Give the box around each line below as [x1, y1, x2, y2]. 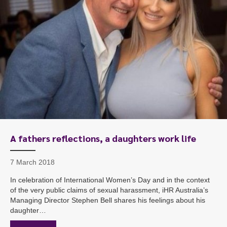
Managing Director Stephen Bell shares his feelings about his [10, 196, 205, 204]
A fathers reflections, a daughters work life [10, 132, 196, 144]
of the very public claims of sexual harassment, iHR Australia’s [10, 185, 208, 194]
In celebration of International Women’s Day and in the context [10, 175, 210, 184]
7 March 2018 [10, 158, 55, 166]
